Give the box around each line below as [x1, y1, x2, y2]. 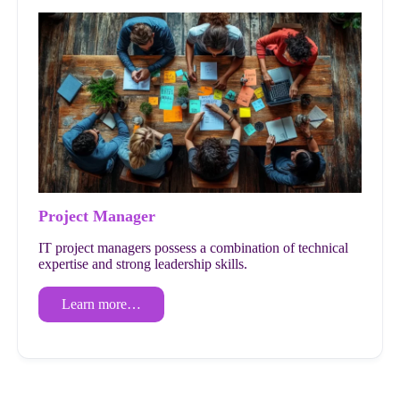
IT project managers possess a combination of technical [38, 240, 349, 256]
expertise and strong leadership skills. [38, 256, 248, 272]
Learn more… [62, 296, 142, 312]
